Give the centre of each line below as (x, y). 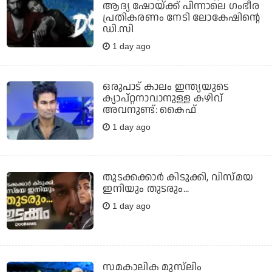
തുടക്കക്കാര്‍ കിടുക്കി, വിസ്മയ (178, 177)
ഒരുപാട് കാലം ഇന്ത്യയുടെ (166, 87)
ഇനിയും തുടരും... (146, 189)
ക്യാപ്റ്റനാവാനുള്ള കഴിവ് (163, 99)
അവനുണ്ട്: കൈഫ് (149, 110)
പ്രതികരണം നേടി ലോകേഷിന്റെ (182, 18)
